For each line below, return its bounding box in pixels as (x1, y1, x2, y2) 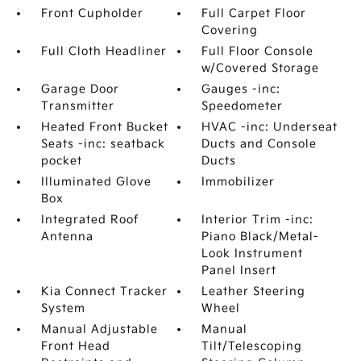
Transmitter (40, 99, 114, 113)
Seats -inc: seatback (40, 137, 165, 151)
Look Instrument (201, 247, 304, 260)
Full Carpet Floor (201, 6, 307, 20)
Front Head (40, 339, 110, 353)
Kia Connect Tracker (40, 284, 168, 298)
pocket (40, 154, 82, 168)
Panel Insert (201, 263, 277, 277)
